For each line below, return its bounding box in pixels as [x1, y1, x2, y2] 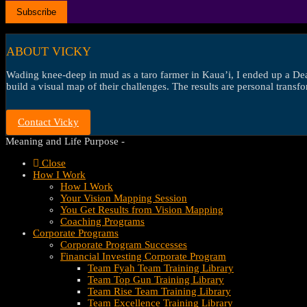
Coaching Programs [60, 215, 145, 227]
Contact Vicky [18, 116, 79, 127]
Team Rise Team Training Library [88, 285, 231, 297]
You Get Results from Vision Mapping [60, 204, 223, 215]
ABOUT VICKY [6, 44, 91, 58]
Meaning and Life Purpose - [5, 135, 125, 147]
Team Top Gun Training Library [88, 273, 224, 285]
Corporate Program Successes [60, 238, 187, 250]
